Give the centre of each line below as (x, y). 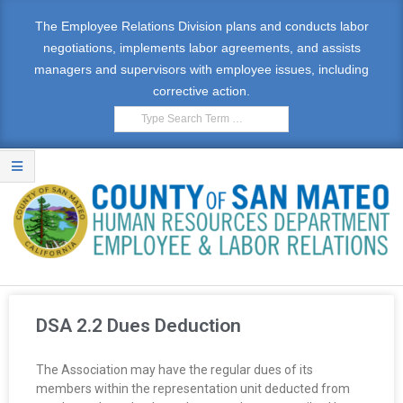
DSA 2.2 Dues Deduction (139, 325)
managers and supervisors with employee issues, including (201, 69)
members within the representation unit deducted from (193, 388)
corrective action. (201, 91)
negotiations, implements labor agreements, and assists (201, 48)
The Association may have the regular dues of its (175, 369)
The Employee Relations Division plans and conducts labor (201, 26)
